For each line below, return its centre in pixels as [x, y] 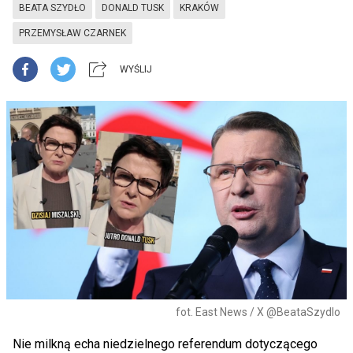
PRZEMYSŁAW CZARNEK [72, 33]
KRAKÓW [199, 8]
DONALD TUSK [133, 8]
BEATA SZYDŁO [52, 8]
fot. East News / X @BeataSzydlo [258, 312]
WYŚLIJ [136, 69]
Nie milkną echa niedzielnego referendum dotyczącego [165, 344]
